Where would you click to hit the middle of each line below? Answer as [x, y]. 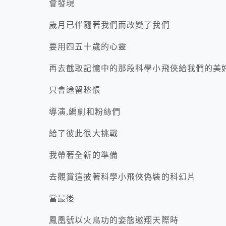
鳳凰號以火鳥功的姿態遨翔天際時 [114, 220]
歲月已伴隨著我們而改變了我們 [109, 25]
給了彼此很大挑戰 [83, 134]
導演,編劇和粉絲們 [85, 112]
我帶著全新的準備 [83, 155]
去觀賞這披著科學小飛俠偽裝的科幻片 [123, 177]
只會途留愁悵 [75, 90]
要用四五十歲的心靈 [88, 47]
